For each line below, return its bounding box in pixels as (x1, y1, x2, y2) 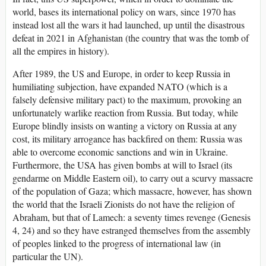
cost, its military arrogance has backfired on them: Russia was (12, 132, 242, 145)
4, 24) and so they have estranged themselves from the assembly (12, 224, 251, 237)
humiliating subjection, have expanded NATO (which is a (12, 80, 227, 93)
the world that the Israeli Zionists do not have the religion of (12, 198, 235, 211)
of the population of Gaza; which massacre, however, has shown (12, 185, 252, 198)
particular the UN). (12, 250, 83, 263)
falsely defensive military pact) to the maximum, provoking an (12, 93, 242, 106)
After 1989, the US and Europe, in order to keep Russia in (12, 67, 230, 80)
